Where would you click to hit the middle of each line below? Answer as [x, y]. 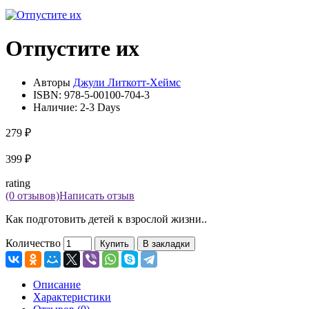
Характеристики [72, 297]
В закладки [166, 243]
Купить [114, 243]
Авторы [53, 82]
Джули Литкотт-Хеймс [127, 82]
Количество [33, 243]
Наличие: [57, 107]
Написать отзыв [97, 195]
